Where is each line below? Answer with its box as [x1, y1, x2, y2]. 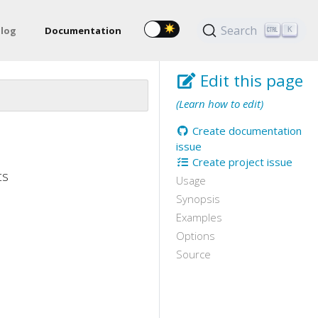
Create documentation [189, 124, 302, 138]
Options [176, 229, 215, 243]
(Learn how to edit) [176, 97, 263, 111]
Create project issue [189, 155, 292, 169]
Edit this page [196, 70, 304, 92]
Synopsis [176, 192, 220, 206]
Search [220, 23, 257, 39]
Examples [176, 210, 222, 224]
